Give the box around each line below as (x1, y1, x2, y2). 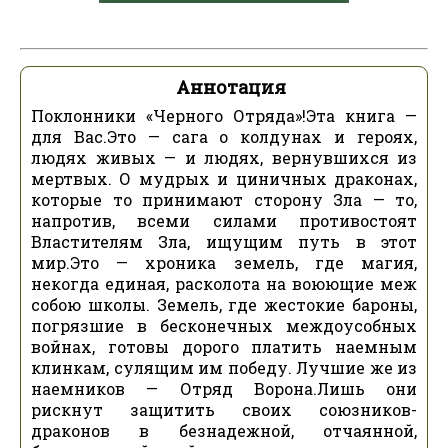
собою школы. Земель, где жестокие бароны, (31, 294, 417, 315)
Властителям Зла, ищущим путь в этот (31, 231, 417, 252)
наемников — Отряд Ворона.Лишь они (31, 378, 417, 399)
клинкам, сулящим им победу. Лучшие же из (31, 357, 417, 378)
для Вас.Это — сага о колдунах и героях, (31, 126, 417, 147)
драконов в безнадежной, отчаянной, (31, 420, 417, 441)
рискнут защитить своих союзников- (31, 399, 417, 420)
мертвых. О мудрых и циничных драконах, (31, 168, 417, 189)
